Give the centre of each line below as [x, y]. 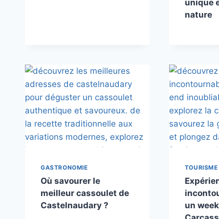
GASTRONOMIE [64, 168]
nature [198, 14]
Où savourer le [70, 181]
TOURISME [201, 168]
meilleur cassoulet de [85, 193]
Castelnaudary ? [75, 206]
